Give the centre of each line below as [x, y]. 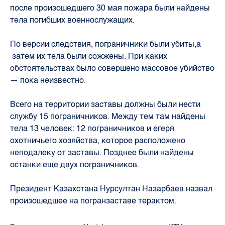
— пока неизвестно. [49, 80]
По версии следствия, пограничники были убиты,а [105, 44]
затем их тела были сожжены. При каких [89, 56]
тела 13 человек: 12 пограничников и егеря [92, 128]
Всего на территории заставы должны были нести [105, 104]
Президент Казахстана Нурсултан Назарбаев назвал [111, 188]
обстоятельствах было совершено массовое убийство [112, 68]
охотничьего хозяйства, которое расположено [98, 140]
